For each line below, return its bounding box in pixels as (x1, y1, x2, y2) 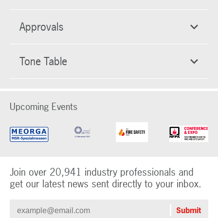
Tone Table (19, 54, 67, 69)
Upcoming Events (10, 100, 77, 113)
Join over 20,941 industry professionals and (10, 165, 194, 179)
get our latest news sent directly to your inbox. (10, 177, 201, 190)
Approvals (19, 19, 64, 34)
